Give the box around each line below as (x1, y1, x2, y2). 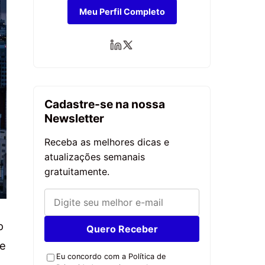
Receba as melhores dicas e (44, 136, 169, 148)
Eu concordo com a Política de (56, 252, 166, 261)
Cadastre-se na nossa (44, 97, 165, 112)
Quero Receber (86, 223, 158, 235)
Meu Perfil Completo (79, 7, 165, 17)
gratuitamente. (44, 166, 109, 178)
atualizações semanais (44, 151, 145, 163)
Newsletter (44, 111, 104, 126)
